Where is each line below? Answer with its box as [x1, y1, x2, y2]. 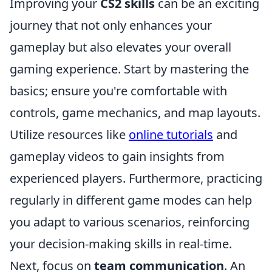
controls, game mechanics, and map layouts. [10, 104, 260, 121]
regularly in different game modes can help [10, 192, 252, 208]
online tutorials [129, 126, 213, 143]
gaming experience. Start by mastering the [10, 61, 249, 77]
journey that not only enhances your [10, 17, 212, 33]
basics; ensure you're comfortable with [10, 83, 227, 99]
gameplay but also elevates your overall [10, 39, 231, 55]
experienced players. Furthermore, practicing [10, 170, 262, 186]
